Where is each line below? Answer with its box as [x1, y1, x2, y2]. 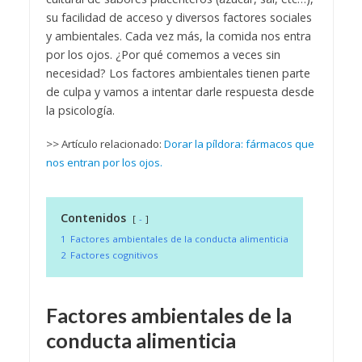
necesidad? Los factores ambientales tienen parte [45, 65, 310, 82]
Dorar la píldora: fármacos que [163, 136, 314, 151]
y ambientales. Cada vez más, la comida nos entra [45, 28, 311, 44]
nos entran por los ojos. [45, 154, 162, 170]
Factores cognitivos [69, 248, 158, 261]
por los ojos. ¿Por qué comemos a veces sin [45, 47, 280, 63]
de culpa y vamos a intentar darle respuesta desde [45, 84, 314, 100]
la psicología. [45, 103, 115, 119]
